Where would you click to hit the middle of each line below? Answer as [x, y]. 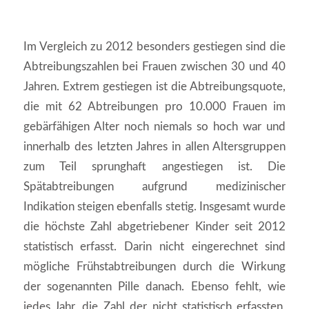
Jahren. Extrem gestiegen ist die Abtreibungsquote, [154, 87]
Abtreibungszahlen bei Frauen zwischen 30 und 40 [154, 67]
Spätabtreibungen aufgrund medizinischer [154, 187]
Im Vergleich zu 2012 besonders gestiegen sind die [154, 47]
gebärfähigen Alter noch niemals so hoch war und [154, 127]
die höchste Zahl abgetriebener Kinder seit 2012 [154, 227]
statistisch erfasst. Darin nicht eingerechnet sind [154, 247]
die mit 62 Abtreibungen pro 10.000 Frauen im [154, 107]
